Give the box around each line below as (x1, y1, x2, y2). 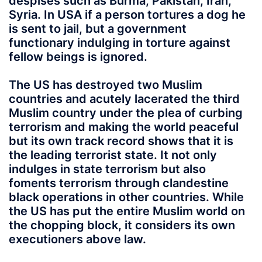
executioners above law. (9, 232, 146, 246)
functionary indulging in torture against (9, 35, 230, 50)
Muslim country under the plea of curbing (9, 105, 243, 120)
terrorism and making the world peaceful (9, 119, 239, 134)
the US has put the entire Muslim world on (9, 204, 245, 218)
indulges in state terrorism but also (9, 161, 206, 176)
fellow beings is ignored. (9, 49, 147, 64)
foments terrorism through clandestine (9, 175, 229, 190)
